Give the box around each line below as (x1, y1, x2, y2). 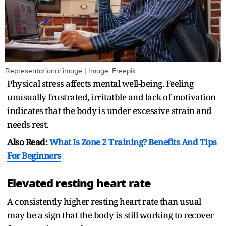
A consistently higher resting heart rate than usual (7, 195, 201, 207)
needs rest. (7, 118, 48, 130)
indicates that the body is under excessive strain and (7, 104, 212, 117)
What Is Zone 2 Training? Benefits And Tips (49, 136, 217, 148)
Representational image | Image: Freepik (5, 67, 136, 75)
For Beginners (7, 149, 61, 161)
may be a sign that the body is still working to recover (7, 209, 214, 221)
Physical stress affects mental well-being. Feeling (7, 77, 193, 89)
